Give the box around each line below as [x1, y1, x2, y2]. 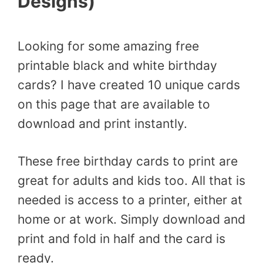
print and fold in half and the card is [18, 231, 225, 246]
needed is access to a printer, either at [18, 193, 242, 207]
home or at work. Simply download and [18, 212, 245, 227]
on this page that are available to [18, 96, 210, 112]
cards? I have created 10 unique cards [18, 77, 240, 92]
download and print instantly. [18, 116, 187, 131]
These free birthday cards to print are [18, 154, 238, 168]
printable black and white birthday [18, 58, 217, 73]
